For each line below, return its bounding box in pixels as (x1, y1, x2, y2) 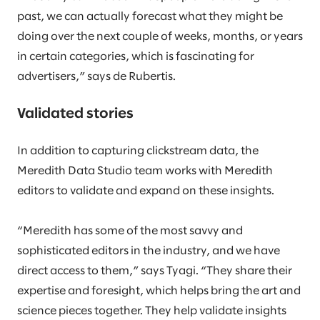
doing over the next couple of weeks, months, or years (17, 31, 303, 43)
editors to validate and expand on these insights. (17, 186, 274, 197)
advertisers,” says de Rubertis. (17, 71, 176, 83)
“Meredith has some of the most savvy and (17, 226, 243, 237)
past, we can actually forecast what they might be (17, 11, 283, 23)
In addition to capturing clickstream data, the (17, 146, 259, 157)
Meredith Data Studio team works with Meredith (17, 166, 273, 177)
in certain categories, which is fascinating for (17, 51, 254, 63)
